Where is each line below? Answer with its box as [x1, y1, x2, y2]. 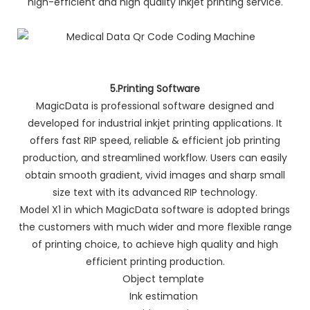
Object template [106, 271, 204, 286]
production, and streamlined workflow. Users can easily [23, 150, 287, 165]
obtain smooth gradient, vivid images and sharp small [25, 167, 285, 182]
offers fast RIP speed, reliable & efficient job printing [30, 133, 280, 147]
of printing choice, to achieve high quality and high [32, 237, 278, 251]
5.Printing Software [110, 81, 200, 95]
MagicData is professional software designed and [36, 98, 274, 113]
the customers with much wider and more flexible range [18, 219, 292, 234]
